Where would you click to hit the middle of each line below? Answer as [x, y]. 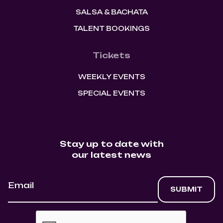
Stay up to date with [111, 144]
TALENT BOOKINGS [111, 29]
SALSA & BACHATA [111, 12]
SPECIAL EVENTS [111, 93]
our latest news [111, 155]
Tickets [111, 56]
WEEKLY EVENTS [111, 77]
